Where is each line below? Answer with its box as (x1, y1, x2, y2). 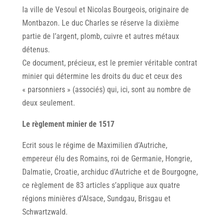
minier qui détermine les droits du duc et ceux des (22, 71, 182, 81)
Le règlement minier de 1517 (22, 119, 114, 129)
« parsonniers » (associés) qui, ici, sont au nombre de (22, 84, 191, 94)
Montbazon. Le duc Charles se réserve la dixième (22, 18, 179, 28)
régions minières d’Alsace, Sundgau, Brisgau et (22, 193, 171, 203)
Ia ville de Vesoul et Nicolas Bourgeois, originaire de (22, 4, 189, 14)
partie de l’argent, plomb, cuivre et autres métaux (22, 31, 179, 41)
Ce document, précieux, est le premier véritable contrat (22, 58, 197, 68)
